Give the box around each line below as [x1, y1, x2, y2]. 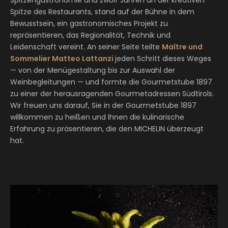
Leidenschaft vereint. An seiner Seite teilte [10, 42, 162, 52]
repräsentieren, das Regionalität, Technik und [10, 30, 170, 40]
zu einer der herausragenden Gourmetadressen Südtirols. [10, 89, 214, 99]
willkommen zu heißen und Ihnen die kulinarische [10, 112, 184, 122]
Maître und [162, 42, 203, 52]
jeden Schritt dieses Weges [115, 53, 211, 64]
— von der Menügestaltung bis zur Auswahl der [10, 65, 175, 75]
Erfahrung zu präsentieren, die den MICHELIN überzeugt [10, 124, 204, 134]
